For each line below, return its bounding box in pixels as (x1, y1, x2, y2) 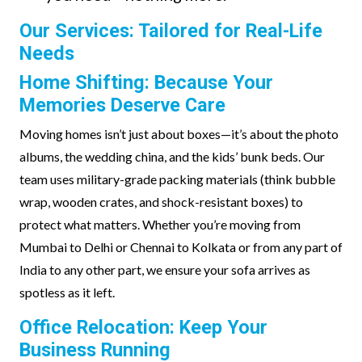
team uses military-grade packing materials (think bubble (19, 171, 335, 187)
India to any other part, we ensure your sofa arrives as (19, 262, 310, 277)
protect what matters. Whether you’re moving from (19, 217, 301, 232)
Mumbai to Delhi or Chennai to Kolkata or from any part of (19, 239, 343, 255)
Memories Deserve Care (19, 94, 225, 116)
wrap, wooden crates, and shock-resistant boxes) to (19, 194, 303, 209)
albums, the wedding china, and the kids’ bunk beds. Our (19, 149, 325, 164)
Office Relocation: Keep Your (19, 316, 267, 339)
